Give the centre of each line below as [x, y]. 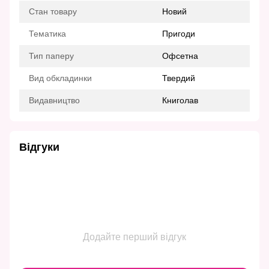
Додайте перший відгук [134, 237]
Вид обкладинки [60, 78]
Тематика [47, 34]
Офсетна [180, 56]
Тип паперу [51, 56]
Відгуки [39, 147]
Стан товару [53, 12]
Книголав [180, 101]
